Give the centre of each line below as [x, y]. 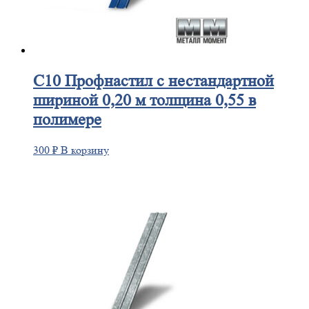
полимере [67, 119]
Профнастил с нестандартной [167, 81]
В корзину [85, 150]
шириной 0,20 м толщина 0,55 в [144, 100]
